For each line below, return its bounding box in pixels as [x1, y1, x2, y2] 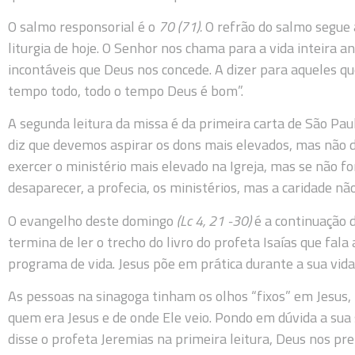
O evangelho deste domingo [8, 209, 177, 231]
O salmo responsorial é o [8, 15, 158, 37]
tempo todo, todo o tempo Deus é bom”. [8, 79, 243, 101]
